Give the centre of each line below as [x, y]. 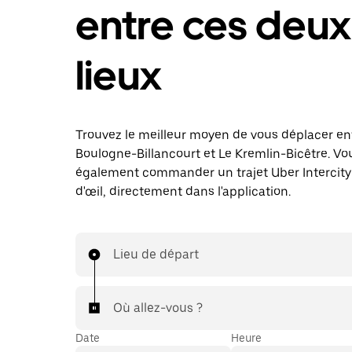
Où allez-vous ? [158, 308]
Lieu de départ [156, 254]
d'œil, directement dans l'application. [183, 191]
